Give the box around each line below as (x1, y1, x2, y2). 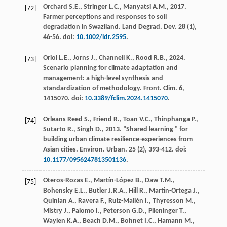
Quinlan (43, 197, 67, 205)
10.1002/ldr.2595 (75, 33, 126, 41)
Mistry (43, 207, 62, 215)
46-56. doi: (43, 33, 76, 41)
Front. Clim (143, 84, 175, 92)
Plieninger (148, 207, 178, 215)
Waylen (43, 217, 65, 225)
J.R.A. (108, 186, 125, 195)
